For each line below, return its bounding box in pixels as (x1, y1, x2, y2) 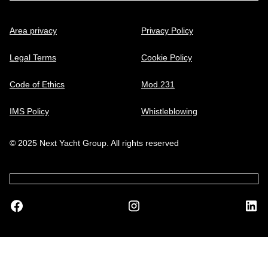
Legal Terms (10, 53, 56, 63)
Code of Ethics (10, 80, 65, 90)
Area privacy (10, 26, 57, 36)
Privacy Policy (141, 26, 193, 36)
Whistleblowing (141, 106, 197, 117)
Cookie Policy (141, 53, 192, 63)
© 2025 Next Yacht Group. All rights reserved (10, 138, 179, 148)
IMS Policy (10, 106, 49, 117)
